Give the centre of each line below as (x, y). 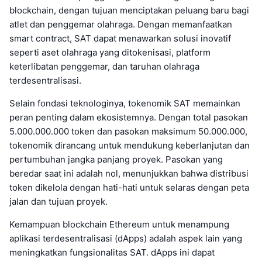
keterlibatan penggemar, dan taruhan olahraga (104, 66)
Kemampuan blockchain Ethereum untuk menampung (119, 224)
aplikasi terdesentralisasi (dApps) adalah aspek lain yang (126, 238)
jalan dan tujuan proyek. (58, 201)
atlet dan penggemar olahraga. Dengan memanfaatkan (121, 24)
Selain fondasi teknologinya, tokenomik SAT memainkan (125, 103)
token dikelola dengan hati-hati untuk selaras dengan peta (129, 187)
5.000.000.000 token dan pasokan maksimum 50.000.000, (128, 131)
